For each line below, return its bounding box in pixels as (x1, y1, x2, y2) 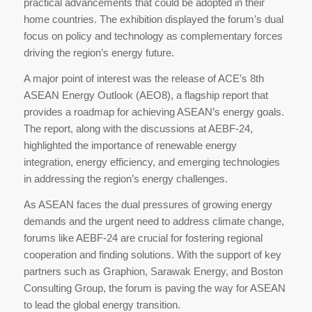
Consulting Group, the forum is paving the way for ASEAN (23, 281, 286, 294)
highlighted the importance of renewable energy (23, 139, 237, 152)
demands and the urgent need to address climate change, (23, 214, 284, 227)
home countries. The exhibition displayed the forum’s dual (23, 13, 283, 26)
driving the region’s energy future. (23, 47, 174, 59)
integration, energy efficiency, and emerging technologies (23, 156, 280, 169)
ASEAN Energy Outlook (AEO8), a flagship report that (23, 89, 268, 102)
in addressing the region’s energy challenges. (23, 173, 231, 185)
